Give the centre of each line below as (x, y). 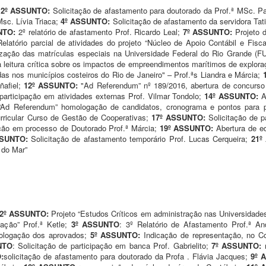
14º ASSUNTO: (232, 96)
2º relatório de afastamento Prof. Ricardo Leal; (99, 31)
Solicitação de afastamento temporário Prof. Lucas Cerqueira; (141, 138)
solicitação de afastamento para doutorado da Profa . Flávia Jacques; (127, 256)
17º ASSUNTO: (179, 117)
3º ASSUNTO (95, 224)
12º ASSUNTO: (50, 85)
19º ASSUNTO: (186, 128)
